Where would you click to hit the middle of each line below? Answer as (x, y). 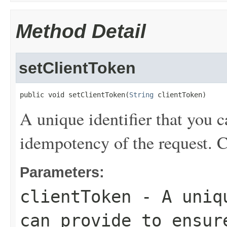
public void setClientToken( (74, 95)
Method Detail (81, 31)
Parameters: (62, 172)
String (141, 95)
